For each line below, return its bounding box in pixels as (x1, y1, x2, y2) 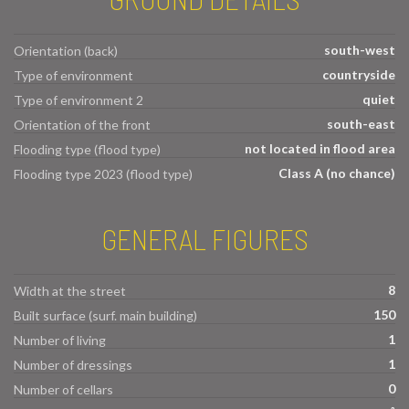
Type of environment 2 (14, 92, 143, 109)
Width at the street (14, 282, 126, 299)
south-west (324, 42, 395, 58)
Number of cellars (14, 381, 113, 397)
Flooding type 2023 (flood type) (14, 166, 193, 183)
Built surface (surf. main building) (14, 307, 197, 323)
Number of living (14, 331, 106, 348)
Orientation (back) (14, 43, 118, 59)
